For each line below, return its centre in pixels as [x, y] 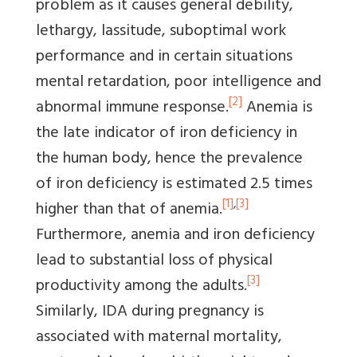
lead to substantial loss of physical [154, 261]
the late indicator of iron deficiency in [167, 134]
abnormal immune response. [132, 108]
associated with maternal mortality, [159, 338]
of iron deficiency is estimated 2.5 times [174, 185]
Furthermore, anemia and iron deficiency [175, 236]
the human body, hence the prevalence [169, 159]
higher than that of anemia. [129, 210]
